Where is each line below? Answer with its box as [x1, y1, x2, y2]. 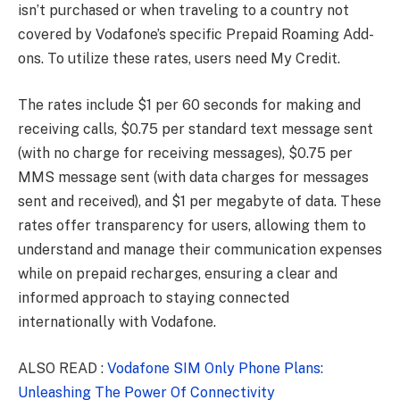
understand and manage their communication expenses [18, 240, 382, 258]
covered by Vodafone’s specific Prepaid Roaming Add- [18, 26, 374, 44]
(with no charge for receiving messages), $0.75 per [18, 144, 353, 162]
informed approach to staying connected [18, 288, 289, 306]
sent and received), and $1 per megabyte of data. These [18, 192, 381, 210]
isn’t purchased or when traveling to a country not [18, 2, 349, 20]
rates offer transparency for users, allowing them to [18, 216, 366, 234]
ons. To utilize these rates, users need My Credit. [18, 50, 340, 68]
